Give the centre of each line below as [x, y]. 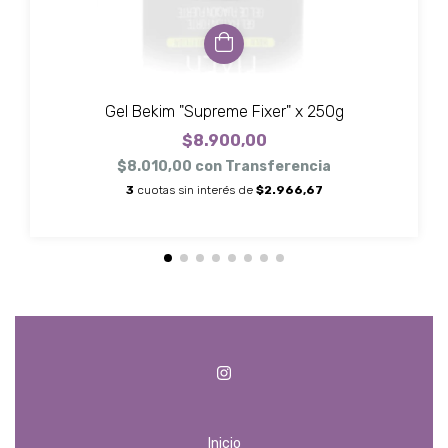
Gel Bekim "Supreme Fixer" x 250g [224, 112]
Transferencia [278, 167]
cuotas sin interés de [196, 190]
